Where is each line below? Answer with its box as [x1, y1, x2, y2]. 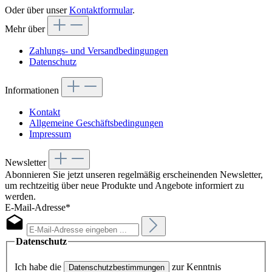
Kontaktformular [69, 4, 132, 15]
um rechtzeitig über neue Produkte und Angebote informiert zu [5, 180, 244, 191]
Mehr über [5, 23, 45, 34]
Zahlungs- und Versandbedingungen [29, 45, 168, 56]
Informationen [5, 84, 59, 95]
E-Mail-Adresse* [5, 202, 70, 212]
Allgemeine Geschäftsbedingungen [29, 117, 163, 128]
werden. [5, 191, 36, 202]
